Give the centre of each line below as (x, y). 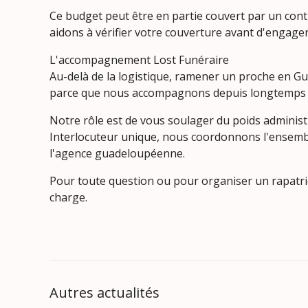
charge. (68, 197)
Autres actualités (104, 293)
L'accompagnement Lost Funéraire (139, 60)
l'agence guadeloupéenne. (117, 153)
